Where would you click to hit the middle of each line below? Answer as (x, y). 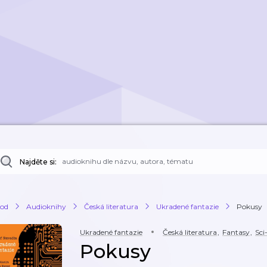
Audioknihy (46, 206)
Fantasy (236, 232)
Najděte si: (38, 162)
